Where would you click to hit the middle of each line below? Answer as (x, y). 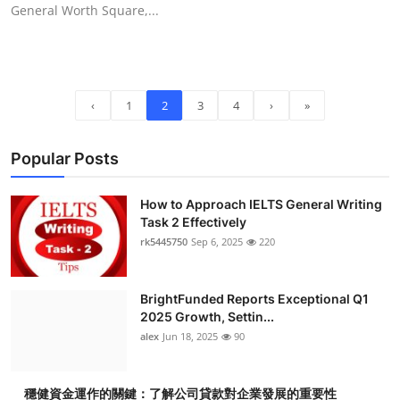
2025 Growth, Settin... (207, 317)
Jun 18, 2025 (190, 336)
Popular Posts (65, 158)
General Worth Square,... (85, 10)
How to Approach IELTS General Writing (261, 204)
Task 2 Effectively (193, 222)
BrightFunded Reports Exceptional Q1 (254, 299)
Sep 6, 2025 (217, 242)
